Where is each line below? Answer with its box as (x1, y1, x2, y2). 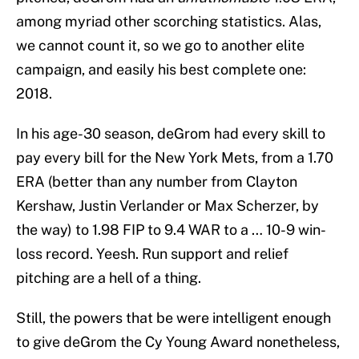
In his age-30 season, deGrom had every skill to (16, 125, 325, 143)
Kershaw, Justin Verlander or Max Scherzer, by (16, 197, 319, 215)
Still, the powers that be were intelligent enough (16, 309, 331, 327)
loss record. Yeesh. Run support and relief (16, 245, 288, 263)
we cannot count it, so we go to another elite (16, 37, 305, 54)
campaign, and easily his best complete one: (16, 61, 306, 79)
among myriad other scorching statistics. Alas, (16, 13, 321, 30)
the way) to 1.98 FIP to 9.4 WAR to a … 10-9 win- (16, 221, 326, 239)
